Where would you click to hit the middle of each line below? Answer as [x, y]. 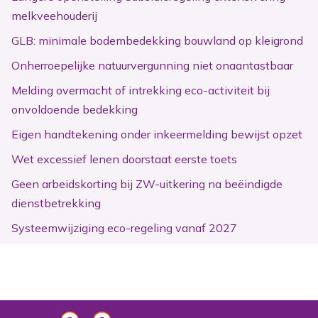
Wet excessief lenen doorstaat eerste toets [124, 159]
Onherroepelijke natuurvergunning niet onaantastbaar [152, 66]
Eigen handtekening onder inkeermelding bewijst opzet [157, 135]
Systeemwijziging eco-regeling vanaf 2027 [124, 228]
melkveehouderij [54, 16]
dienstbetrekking [56, 203]
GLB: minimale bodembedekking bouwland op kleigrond [157, 41]
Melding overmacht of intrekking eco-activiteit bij [141, 91]
